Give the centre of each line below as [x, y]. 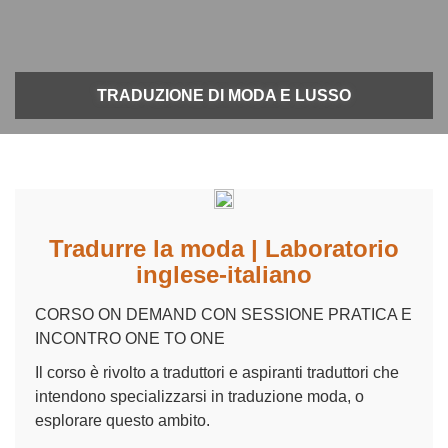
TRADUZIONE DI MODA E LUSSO [224, 95]
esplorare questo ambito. [122, 420]
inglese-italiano [224, 274]
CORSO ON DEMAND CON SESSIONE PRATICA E [223, 314]
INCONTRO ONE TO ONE [130, 338]
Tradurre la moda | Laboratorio [224, 248]
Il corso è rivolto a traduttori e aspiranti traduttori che [217, 372]
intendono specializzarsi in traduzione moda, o [199, 396]
